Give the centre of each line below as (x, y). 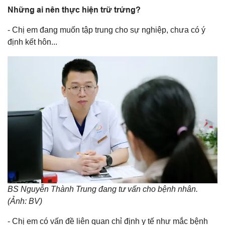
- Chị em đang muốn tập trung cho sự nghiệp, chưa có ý (106, 30)
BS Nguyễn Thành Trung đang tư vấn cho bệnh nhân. (103, 189)
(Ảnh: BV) (25, 201)
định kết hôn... (32, 42)
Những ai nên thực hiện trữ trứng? (74, 10)
